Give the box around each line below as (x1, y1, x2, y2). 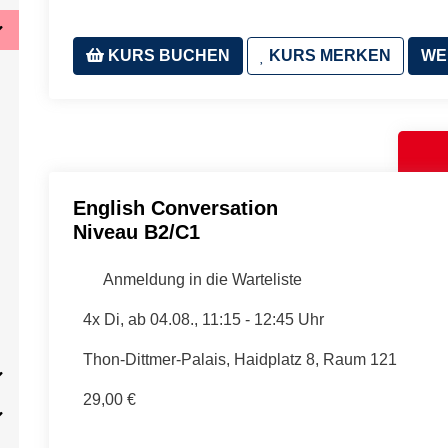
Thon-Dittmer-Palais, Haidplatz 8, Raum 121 (82, 351, 397, 368)
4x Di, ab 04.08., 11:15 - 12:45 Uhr (82, 311, 324, 328)
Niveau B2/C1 (73, 221, 200, 243)
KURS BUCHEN (104, 47, 230, 64)
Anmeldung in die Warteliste (99, 271, 302, 288)
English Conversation (73, 197, 278, 219)
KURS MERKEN (265, 47, 391, 64)
